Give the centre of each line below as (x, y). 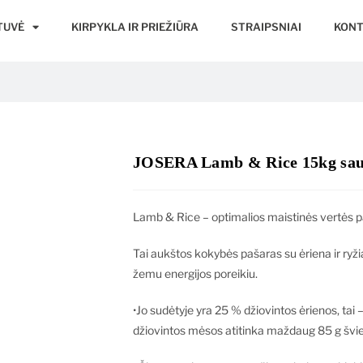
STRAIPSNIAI (267, 27)
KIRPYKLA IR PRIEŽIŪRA (135, 27)
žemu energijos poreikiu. (195, 273)
